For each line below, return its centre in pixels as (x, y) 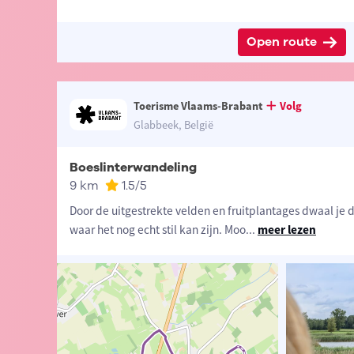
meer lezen (286, 230)
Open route (282, 42)
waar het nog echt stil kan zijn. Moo (157, 230)
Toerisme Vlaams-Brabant (199, 106)
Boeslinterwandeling (133, 168)
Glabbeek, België (174, 125)
